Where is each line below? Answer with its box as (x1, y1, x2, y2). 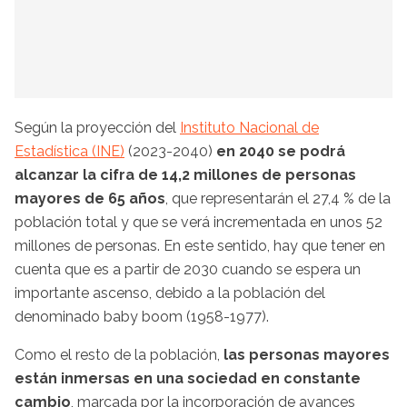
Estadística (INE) (15, 142, 124, 160)
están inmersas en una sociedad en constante (15, 369, 361, 387)
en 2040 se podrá (216, 142, 345, 160)
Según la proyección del (15, 118, 180, 136)
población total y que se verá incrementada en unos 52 (15, 213, 382, 231)
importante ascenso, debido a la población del (15, 283, 325, 302)
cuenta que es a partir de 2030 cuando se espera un (15, 260, 361, 278)
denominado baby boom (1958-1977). (15, 307, 269, 325)
